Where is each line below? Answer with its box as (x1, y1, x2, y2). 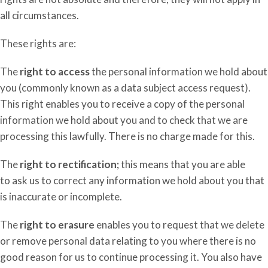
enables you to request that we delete (96, 218, 264, 231)
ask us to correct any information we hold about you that (10, 174, 264, 187)
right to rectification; (20, 158, 121, 170)
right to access (20, 65, 92, 78)
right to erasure (20, 218, 96, 231)
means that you (139, 158, 210, 170)
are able (210, 158, 245, 170)
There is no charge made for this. (106, 130, 255, 142)
